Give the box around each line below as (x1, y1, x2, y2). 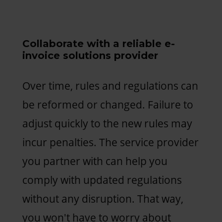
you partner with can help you (22, 154, 167, 168)
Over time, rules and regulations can (22, 78, 198, 93)
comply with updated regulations (22, 172, 182, 187)
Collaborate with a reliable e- (22, 37, 175, 50)
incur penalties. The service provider (22, 135, 199, 149)
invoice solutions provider (22, 49, 158, 61)
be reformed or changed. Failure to (22, 97, 193, 111)
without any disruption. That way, (22, 191, 183, 206)
